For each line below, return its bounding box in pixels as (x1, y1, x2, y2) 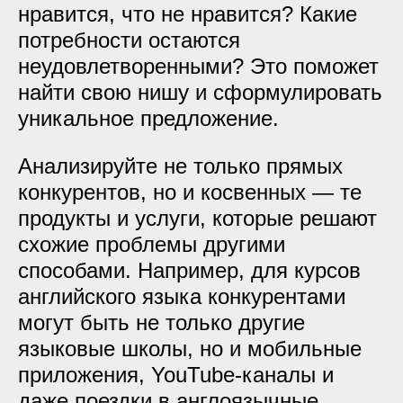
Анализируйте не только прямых (18, 154, 343, 178)
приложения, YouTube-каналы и (18, 363, 334, 387)
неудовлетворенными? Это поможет (18, 54, 379, 78)
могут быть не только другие (18, 310, 305, 335)
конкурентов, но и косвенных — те (18, 180, 362, 204)
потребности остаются (18, 28, 240, 52)
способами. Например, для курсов (18, 258, 361, 282)
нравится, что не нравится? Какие (18, 2, 357, 26)
